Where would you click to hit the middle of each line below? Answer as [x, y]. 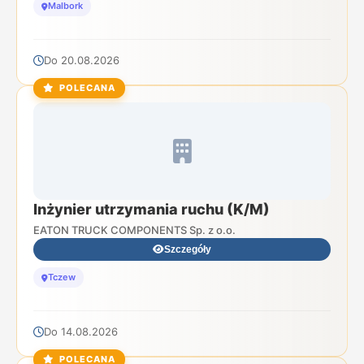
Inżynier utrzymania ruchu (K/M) [152, 209]
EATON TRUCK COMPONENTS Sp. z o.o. [134, 230]
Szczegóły [188, 249]
